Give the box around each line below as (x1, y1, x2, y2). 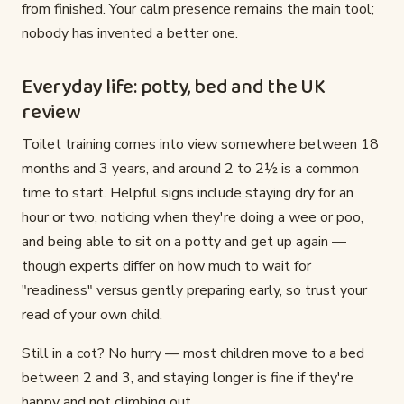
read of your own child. (22, 305, 162, 326)
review (22, 96, 81, 130)
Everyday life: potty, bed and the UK (22, 71, 326, 105)
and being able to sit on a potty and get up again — (22, 232, 346, 252)
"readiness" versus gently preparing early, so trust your (22, 280, 367, 301)
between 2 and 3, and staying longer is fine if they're (22, 368, 353, 389)
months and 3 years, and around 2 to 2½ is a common (22, 159, 359, 179)
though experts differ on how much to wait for (22, 256, 311, 277)
